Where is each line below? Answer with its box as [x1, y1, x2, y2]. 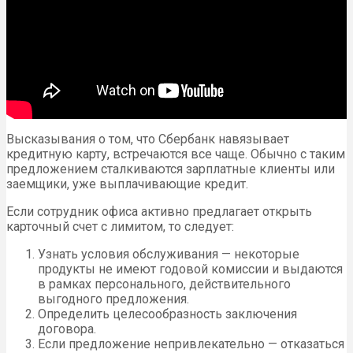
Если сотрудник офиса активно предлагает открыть [6, 204, 312, 220]
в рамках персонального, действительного [38, 277, 291, 292]
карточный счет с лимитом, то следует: [6, 219, 234, 235]
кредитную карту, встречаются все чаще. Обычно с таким [6, 147, 345, 162]
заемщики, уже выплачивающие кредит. [6, 176, 248, 192]
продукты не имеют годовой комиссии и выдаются [38, 262, 343, 277]
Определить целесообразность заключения [38, 307, 297, 322]
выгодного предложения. [38, 292, 189, 307]
